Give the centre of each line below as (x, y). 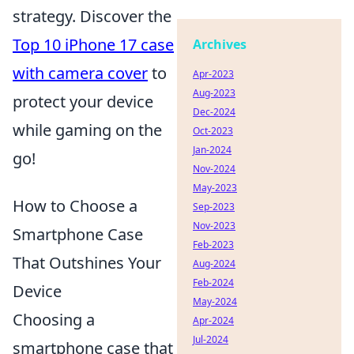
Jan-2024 (212, 150)
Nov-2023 (214, 226)
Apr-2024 (213, 320)
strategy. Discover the (92, 16)
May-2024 (215, 301)
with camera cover (80, 73)
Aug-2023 (214, 93)
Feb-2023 (213, 245)
